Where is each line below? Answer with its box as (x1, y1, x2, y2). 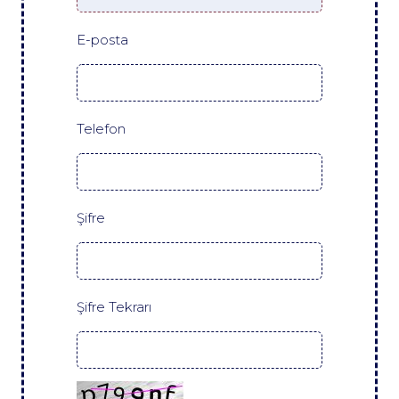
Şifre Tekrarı (77, 297, 151, 315)
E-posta (77, 30, 128, 48)
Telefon (77, 119, 126, 137)
